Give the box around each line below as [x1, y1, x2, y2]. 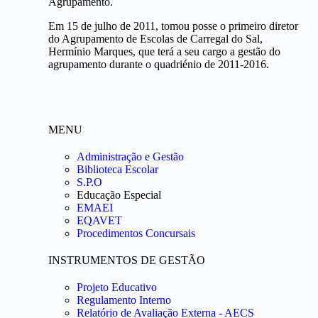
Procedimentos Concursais [77, 227, 195, 239]
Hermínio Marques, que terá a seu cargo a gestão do [48, 45, 280, 57]
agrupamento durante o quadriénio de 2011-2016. [48, 58, 269, 70]
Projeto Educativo [77, 281, 157, 293]
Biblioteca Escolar [77, 163, 158, 175]
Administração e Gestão [77, 150, 184, 163]
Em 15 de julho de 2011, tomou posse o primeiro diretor [48, 20, 298, 32]
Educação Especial [77, 189, 161, 201]
